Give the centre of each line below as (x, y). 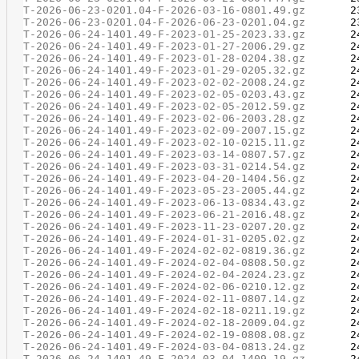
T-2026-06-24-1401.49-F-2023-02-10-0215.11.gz (164, 142)
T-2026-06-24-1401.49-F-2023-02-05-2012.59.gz (164, 106)
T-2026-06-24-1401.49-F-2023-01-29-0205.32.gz (164, 70)
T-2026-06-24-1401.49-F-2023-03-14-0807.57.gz (164, 154)
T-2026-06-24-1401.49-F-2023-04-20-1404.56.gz (164, 178)
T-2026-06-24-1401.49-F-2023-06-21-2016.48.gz (164, 214)
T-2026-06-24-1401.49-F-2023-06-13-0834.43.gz (164, 202)
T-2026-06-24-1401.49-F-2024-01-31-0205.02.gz (164, 238)
